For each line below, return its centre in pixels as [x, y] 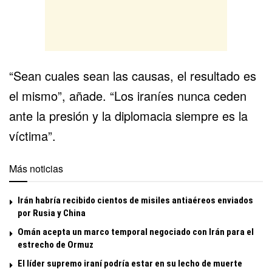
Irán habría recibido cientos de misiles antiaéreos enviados [135, 200]
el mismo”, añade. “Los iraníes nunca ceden [128, 95]
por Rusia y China [52, 213]
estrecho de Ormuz [56, 244]
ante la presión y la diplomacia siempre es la [128, 115]
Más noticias [36, 168]
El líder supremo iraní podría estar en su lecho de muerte [130, 263]
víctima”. [32, 135]
